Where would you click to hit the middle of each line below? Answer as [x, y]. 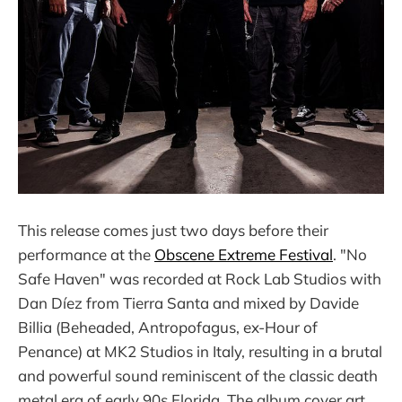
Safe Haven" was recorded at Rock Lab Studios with [200, 279]
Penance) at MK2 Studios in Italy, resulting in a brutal [200, 352]
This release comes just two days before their [173, 231]
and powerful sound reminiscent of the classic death [198, 376]
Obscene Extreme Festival [244, 255]
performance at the [86, 255]
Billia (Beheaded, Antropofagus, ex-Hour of [168, 328]
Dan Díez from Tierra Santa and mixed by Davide [188, 303]
